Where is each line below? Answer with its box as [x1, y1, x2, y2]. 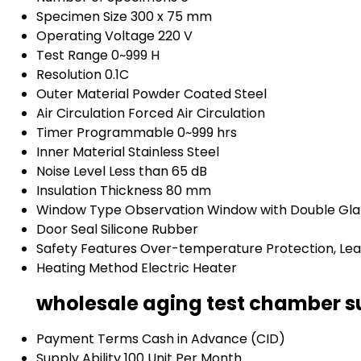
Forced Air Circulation [128, 104, 265, 123]
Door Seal [36, 220, 98, 239]
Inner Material [36, 143, 125, 162]
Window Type [36, 201, 122, 220]
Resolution [36, 65, 102, 85]
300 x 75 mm [131, 7, 212, 27]
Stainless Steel [128, 143, 219, 162]
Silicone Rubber [101, 220, 198, 239]
